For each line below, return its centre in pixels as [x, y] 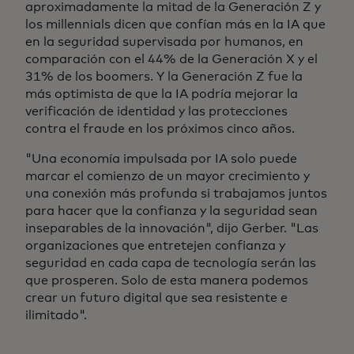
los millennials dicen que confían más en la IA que [175, 25]
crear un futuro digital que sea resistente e [156, 298]
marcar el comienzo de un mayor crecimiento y [168, 177]
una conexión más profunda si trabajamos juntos [176, 194]
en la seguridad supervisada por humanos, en [164, 42]
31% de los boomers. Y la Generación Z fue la [164, 77]
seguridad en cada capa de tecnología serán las [171, 264]
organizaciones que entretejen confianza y [155, 246]
